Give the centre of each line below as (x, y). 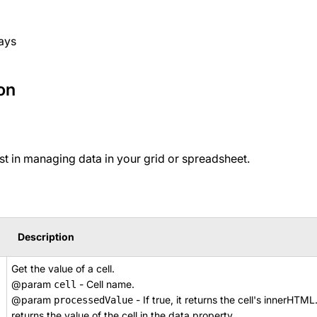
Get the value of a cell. (63, 269)
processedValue (93, 300)
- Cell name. (105, 284)
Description (46, 237)
